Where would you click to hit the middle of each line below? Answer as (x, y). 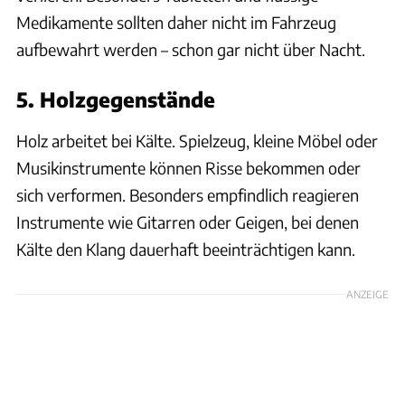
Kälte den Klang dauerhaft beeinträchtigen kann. (186, 249)
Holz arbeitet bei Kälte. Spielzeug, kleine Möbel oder (197, 140)
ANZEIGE (367, 293)
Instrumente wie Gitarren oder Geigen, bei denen (188, 221)
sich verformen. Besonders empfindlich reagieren (188, 194)
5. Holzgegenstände (116, 99)
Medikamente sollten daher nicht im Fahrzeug (176, 22)
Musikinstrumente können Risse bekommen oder (188, 167)
